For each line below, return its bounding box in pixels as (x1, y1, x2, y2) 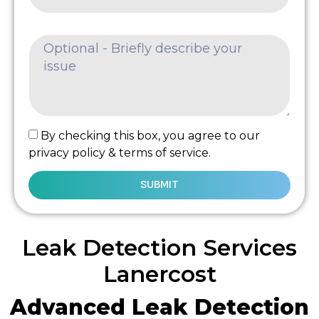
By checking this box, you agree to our (41, 128, 260, 142)
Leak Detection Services (22, 234, 297, 261)
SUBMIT (140, 177, 179, 192)
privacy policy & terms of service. (28, 145, 211, 159)
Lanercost (103, 260, 216, 288)
